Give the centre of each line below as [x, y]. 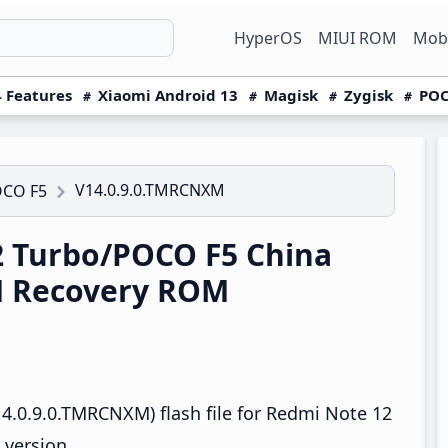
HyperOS [268, 38]
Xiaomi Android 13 [168, 95]
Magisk [291, 95]
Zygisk [368, 95]
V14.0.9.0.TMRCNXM [150, 190]
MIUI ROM [357, 38]
